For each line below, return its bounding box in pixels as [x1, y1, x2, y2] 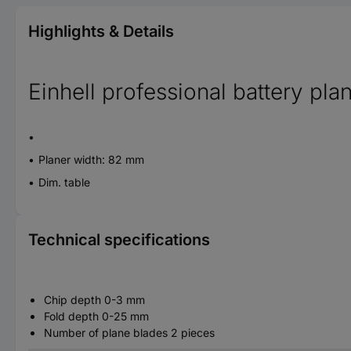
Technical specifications [28, 230, 210, 249]
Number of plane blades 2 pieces [44, 325, 215, 339]
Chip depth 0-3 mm [44, 292, 145, 306]
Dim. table [38, 175, 90, 189]
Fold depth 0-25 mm [44, 309, 149, 323]
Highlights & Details [28, 21, 174, 41]
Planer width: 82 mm [38, 152, 144, 166]
